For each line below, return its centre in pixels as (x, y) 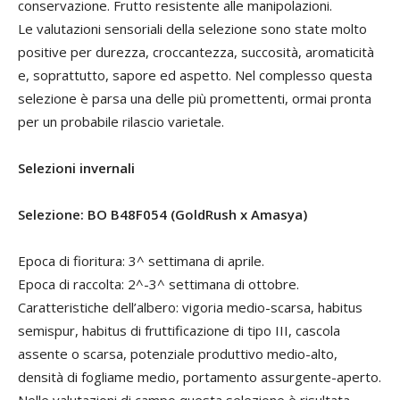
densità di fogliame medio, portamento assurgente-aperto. (200, 377)
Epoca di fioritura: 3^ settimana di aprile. (141, 261)
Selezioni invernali (76, 168)
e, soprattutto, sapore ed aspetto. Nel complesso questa (195, 75)
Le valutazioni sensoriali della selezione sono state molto (192, 29)
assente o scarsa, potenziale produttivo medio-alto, (178, 354)
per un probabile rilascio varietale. (121, 121)
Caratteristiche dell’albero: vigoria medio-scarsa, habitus (190, 307)
